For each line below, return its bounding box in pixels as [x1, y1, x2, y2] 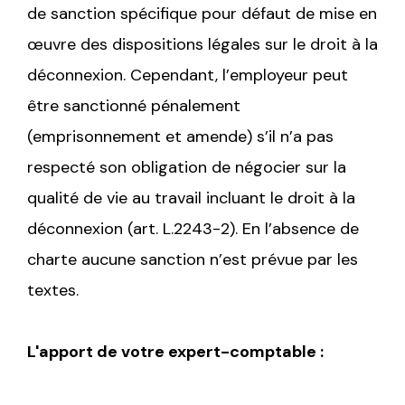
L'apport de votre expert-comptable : [27, 340, 327, 363]
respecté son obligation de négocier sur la [27, 155, 346, 178]
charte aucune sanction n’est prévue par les [27, 248, 358, 270]
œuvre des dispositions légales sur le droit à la [27, 33, 378, 55]
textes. [27, 278, 79, 301]
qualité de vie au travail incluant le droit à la [27, 186, 355, 209]
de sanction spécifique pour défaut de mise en [27, 2, 377, 24]
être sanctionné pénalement [27, 94, 240, 117]
